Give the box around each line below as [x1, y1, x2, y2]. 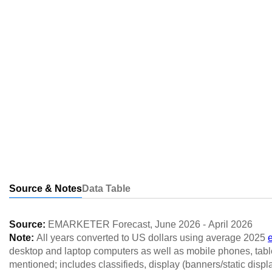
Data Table [82, 183, 131, 194]
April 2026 [208, 219, 253, 229]
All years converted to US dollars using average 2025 [36, 233, 268, 243]
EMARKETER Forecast [48, 219, 150, 229]
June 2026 [155, 219, 200, 229]
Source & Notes [9, 183, 82, 194]
